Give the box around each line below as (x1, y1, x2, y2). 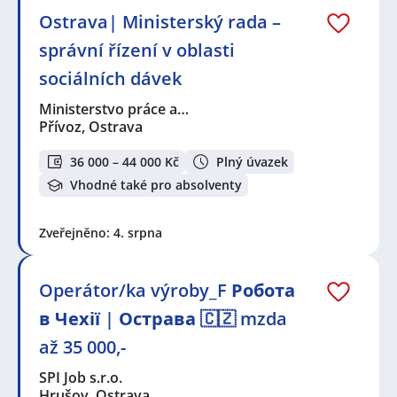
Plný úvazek (216, 152, 288, 170)
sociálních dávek (39, 66, 182, 91)
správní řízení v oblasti (39, 38, 235, 63)
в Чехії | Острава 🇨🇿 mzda (39, 307, 287, 331)
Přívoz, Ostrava (39, 117, 143, 137)
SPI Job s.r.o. (39, 368, 124, 388)
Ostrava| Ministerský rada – (39, 10, 281, 35)
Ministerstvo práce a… (39, 99, 191, 120)
